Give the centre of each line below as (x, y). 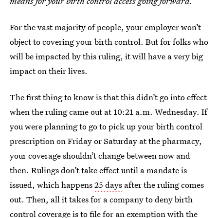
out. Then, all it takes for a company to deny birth (101, 199)
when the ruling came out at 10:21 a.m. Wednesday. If (109, 112)
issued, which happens (52, 185)
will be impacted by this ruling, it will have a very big (106, 56)
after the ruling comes (163, 185)
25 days (108, 185)
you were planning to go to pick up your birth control (106, 126)
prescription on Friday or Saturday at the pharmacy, (106, 141)
